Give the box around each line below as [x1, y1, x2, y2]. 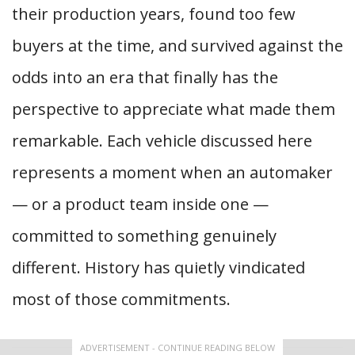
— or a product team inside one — [12, 193, 269, 215]
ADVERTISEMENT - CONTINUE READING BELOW [80, 342, 275, 353]
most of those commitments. [12, 288, 231, 310]
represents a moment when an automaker [12, 162, 333, 183]
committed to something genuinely [12, 225, 277, 246]
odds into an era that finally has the [12, 67, 278, 88]
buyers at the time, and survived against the [12, 35, 343, 56]
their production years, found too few [12, 3, 296, 25]
